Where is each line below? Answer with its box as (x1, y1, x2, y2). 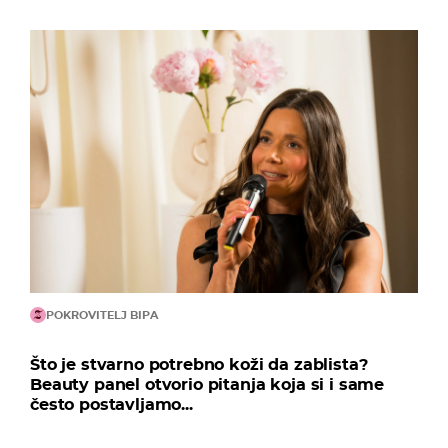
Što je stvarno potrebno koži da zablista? (30, 355, 368, 375)
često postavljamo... (30, 395, 193, 415)
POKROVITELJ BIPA (46, 308, 158, 323)
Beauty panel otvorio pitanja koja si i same (30, 375, 385, 395)
